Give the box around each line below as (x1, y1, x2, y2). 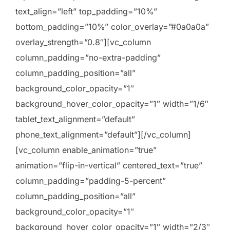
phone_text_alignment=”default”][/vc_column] (15, 129, 191, 140)
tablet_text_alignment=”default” (15, 114, 135, 125)
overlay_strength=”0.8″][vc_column (15, 37, 151, 48)
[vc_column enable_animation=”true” (15, 145, 157, 156)
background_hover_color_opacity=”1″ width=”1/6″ (15, 99, 208, 109)
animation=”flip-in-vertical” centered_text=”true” (15, 160, 202, 171)
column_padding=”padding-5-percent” (15, 176, 166, 186)
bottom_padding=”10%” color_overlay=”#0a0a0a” (15, 22, 209, 32)
